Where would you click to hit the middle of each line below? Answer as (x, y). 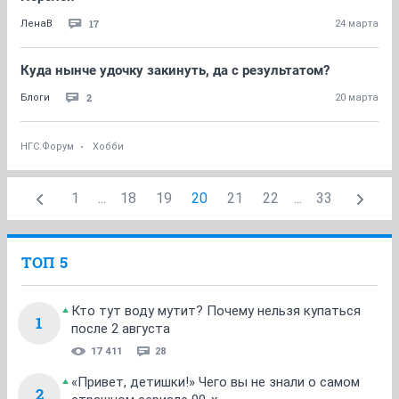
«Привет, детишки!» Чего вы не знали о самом (216, 382)
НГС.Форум (47, 147)
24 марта (357, 24)
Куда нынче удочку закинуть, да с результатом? (175, 70)
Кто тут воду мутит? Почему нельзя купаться (216, 311)
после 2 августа (121, 329)
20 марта (357, 98)
